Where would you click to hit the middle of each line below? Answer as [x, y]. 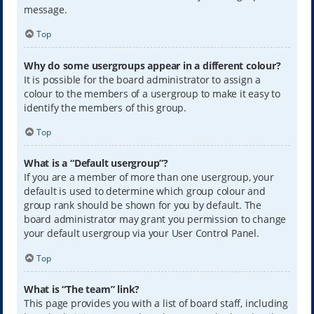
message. [45, 10]
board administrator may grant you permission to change [155, 219]
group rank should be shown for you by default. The [142, 205]
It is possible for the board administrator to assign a [142, 79]
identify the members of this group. [105, 107]
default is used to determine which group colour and [144, 191]
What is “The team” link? [82, 289]
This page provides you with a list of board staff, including [156, 303]
